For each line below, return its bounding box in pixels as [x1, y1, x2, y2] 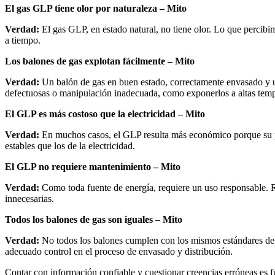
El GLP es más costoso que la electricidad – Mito [5, 109, 205, 120]
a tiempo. [5, 35, 41, 46]
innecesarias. [5, 193, 54, 204]
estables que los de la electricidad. [5, 141, 135, 152]
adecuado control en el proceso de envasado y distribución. [5, 246, 233, 257]
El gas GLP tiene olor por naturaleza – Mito [5, 3, 187, 14]
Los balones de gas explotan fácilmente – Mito [5, 56, 195, 67]
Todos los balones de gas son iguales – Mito [5, 214, 182, 225]
